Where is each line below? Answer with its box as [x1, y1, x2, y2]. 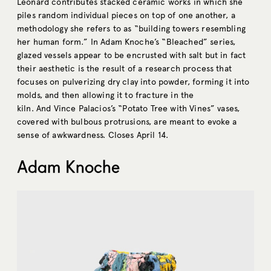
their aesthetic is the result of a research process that [17, 63, 232, 74]
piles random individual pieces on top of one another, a [17, 10, 235, 21]
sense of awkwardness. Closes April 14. [17, 129, 169, 140]
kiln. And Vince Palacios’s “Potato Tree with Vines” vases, [17, 103, 240, 114]
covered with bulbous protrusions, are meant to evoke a [17, 116, 237, 127]
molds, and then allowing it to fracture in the [17, 90, 194, 100]
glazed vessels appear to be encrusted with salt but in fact [17, 50, 246, 60]
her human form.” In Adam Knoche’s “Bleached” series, [17, 36, 236, 47]
